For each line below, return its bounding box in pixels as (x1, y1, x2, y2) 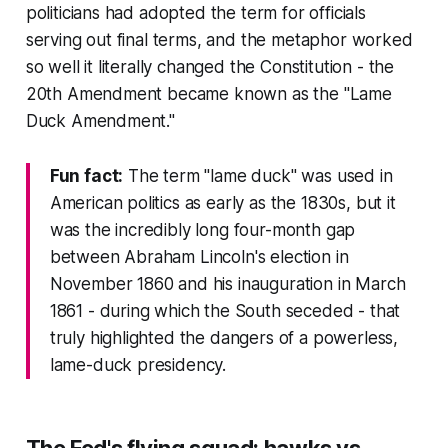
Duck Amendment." (25, 111, 175, 132)
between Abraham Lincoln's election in (49, 247, 349, 268)
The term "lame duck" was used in (123, 166, 393, 187)
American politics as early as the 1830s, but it (49, 193, 396, 214)
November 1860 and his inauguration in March (49, 274, 406, 295)
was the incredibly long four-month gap (49, 220, 356, 241)
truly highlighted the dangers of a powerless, (49, 328, 399, 349)
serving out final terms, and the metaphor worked (25, 30, 413, 51)
